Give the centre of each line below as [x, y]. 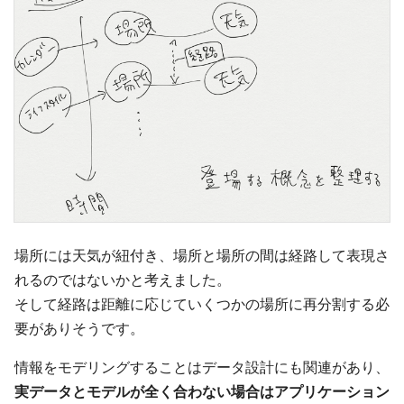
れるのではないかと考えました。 [123, 279]
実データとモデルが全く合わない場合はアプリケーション [202, 391]
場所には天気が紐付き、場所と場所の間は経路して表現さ [202, 255]
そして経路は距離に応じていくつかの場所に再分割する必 [202, 303]
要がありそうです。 [79, 328]
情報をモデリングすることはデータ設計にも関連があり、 [202, 367]
